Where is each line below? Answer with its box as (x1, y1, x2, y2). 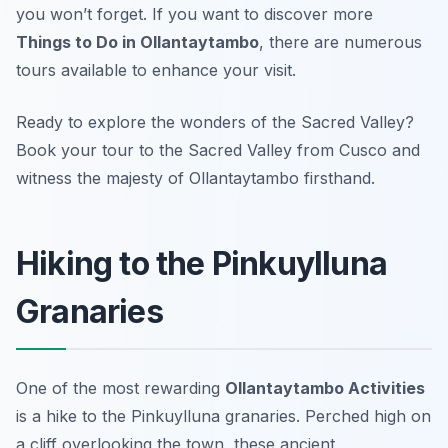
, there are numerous (259, 32, 422, 53)
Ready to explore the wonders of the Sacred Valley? (16, 112, 414, 133)
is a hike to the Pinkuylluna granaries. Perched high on (16, 406, 431, 427)
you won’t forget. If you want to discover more (16, 4, 373, 25)
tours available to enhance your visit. (16, 60, 296, 81)
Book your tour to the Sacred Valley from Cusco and (16, 140, 420, 161)
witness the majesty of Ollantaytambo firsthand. (16, 168, 375, 189)
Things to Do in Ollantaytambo (16, 32, 259, 53)
